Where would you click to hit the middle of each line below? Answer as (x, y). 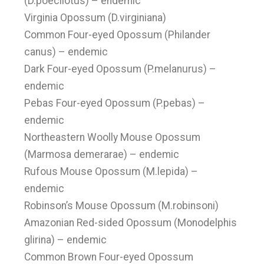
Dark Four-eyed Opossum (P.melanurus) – (121, 69)
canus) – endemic (66, 52)
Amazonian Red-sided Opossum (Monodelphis (131, 223)
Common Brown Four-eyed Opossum (109, 257)
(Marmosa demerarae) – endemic (102, 154)
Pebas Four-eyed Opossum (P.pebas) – (115, 103)
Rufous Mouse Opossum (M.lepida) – (111, 171)
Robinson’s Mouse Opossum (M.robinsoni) (122, 206)
